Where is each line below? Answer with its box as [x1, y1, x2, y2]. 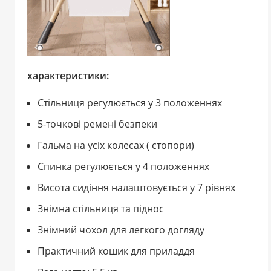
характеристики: [27, 69, 109, 83]
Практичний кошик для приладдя [38, 244, 195, 258]
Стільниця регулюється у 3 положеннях [38, 96, 222, 110]
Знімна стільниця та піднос [38, 202, 164, 216]
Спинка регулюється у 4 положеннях [38, 160, 209, 174]
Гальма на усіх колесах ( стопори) [38, 139, 194, 152]
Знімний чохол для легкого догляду [38, 223, 204, 237]
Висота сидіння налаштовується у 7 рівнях [38, 181, 235, 195]
